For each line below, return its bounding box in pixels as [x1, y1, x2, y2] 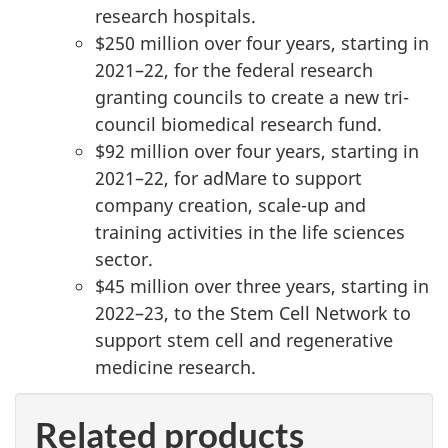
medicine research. [95, 355, 256, 380]
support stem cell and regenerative [95, 328, 393, 353]
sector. [95, 247, 153, 272]
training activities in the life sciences [95, 220, 405, 245]
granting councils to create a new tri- [95, 85, 409, 110]
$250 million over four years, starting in [95, 31, 429, 56]
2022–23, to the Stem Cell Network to [95, 301, 411, 326]
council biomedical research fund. [95, 112, 382, 137]
